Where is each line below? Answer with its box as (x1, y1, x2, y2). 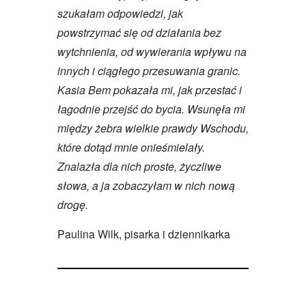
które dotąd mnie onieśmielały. (57, 139, 205, 155)
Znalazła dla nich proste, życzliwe (57, 158, 221, 174)
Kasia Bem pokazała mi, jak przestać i (57, 81, 242, 98)
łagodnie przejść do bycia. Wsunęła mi (57, 100, 245, 117)
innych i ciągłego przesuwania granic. (57, 62, 240, 79)
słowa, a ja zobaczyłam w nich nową (57, 177, 235, 193)
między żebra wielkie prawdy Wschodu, (57, 120, 249, 136)
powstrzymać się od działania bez (57, 24, 221, 40)
